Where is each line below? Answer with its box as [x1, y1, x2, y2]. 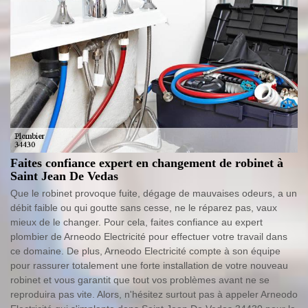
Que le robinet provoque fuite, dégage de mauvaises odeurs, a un [10, 188, 297, 199]
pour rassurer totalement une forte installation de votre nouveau [10, 260, 288, 271]
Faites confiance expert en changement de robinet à [10, 156, 283, 170]
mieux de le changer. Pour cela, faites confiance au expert [10, 217, 263, 228]
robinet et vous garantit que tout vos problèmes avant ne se [10, 274, 269, 285]
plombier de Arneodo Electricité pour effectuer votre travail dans [10, 231, 287, 242]
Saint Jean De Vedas [10, 169, 118, 183]
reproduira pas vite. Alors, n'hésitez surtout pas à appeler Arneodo [10, 289, 298, 300]
